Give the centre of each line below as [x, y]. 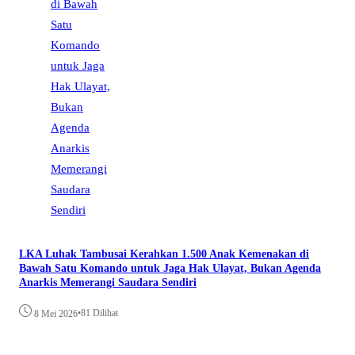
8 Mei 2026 [56, 314]
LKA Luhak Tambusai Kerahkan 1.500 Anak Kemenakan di [164, 254]
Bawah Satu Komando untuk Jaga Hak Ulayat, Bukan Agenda [170, 268]
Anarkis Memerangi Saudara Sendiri [108, 282]
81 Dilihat [99, 313]
